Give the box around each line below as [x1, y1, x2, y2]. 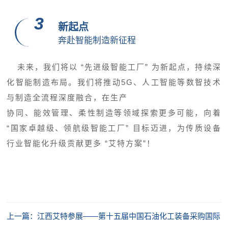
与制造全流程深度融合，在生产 [7, 93, 128, 102]
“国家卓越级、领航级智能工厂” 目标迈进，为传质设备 [7, 124, 221, 133]
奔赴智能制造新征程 [58, 36, 136, 46]
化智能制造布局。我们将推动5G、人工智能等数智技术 [7, 78, 221, 87]
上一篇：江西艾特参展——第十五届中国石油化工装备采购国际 [7, 212, 221, 221]
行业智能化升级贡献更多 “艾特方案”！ [7, 139, 156, 148]
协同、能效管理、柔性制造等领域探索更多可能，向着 [7, 108, 221, 118]
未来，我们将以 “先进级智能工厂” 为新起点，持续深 [17, 63, 221, 72]
